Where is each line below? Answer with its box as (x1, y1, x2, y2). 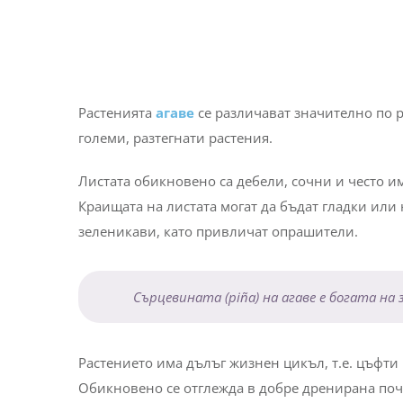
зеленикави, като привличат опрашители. (77, 221, 358, 240)
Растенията (77, 103, 156, 121)
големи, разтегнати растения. (77, 128, 273, 147)
